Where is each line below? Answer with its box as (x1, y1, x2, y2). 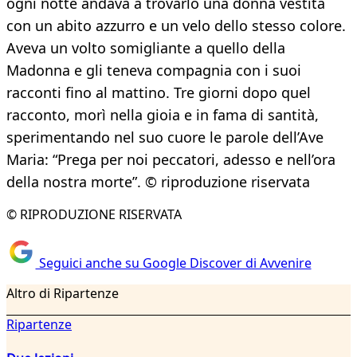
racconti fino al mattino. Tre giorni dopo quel (6, 83, 311, 103)
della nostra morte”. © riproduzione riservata (6, 172, 310, 192)
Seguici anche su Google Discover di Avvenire (35, 253, 312, 272)
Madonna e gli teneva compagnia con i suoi (6, 61, 301, 80)
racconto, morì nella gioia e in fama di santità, (6, 105, 319, 125)
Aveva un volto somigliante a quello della (6, 38, 285, 58)
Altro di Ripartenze (6, 284, 119, 302)
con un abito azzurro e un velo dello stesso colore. (6, 16, 346, 36)
